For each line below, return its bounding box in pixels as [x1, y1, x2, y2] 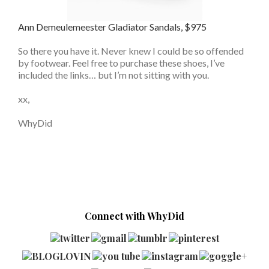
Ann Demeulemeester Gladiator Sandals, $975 [18, 21, 207, 32]
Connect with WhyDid [85, 210, 184, 222]
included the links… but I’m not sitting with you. [18, 69, 209, 80]
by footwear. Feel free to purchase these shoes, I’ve [18, 57, 225, 68]
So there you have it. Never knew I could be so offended [18, 45, 244, 56]
